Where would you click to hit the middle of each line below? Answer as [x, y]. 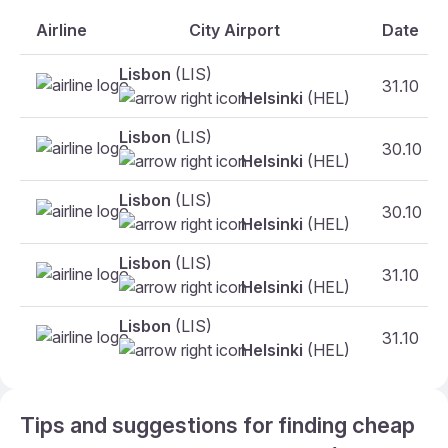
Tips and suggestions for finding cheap [217, 425]
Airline [61, 30]
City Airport [234, 30]
